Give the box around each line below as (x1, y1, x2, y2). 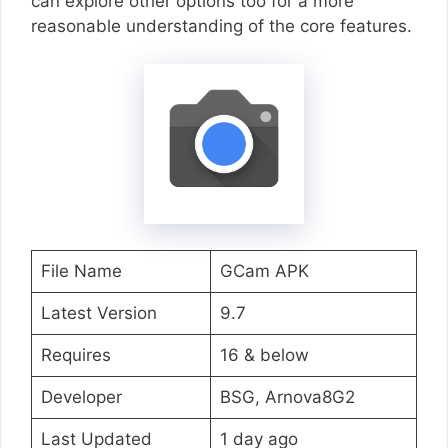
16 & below (219, 344, 309, 365)
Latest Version (40, 302, 157, 323)
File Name (40, 260, 122, 281)
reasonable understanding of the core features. (31, 15, 412, 36)
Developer (40, 386, 122, 407)
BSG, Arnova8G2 (219, 386, 355, 407)
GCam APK (219, 260, 309, 281)
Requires (40, 344, 111, 365)
